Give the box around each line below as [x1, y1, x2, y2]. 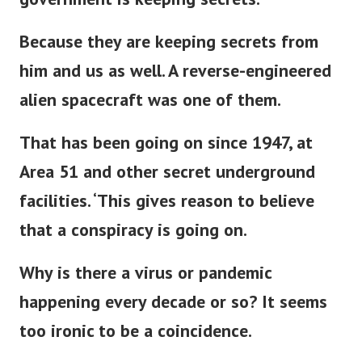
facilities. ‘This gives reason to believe [19, 200, 314, 224]
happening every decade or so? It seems [19, 301, 327, 325]
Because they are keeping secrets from [19, 41, 318, 65]
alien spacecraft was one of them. [19, 99, 281, 123]
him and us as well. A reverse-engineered [19, 70, 331, 94]
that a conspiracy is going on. [19, 229, 247, 253]
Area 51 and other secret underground [19, 171, 315, 195]
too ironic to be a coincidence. [19, 330, 252, 354]
